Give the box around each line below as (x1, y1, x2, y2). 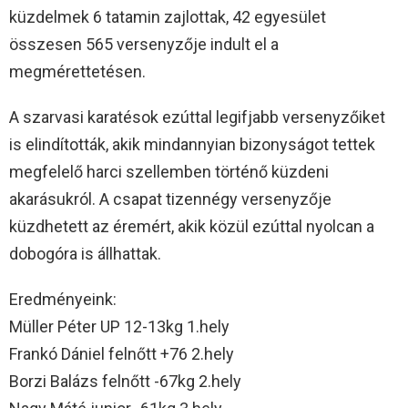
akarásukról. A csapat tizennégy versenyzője (9, 189, 331, 209)
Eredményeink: (9, 289, 117, 309)
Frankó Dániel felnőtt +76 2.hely (9, 343, 234, 363)
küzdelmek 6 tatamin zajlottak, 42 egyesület (9, 6, 326, 26)
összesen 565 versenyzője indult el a (9, 34, 279, 54)
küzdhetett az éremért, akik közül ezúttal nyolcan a (9, 216, 374, 236)
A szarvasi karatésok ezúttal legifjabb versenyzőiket (9, 107, 385, 127)
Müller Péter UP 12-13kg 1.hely (9, 316, 229, 336)
